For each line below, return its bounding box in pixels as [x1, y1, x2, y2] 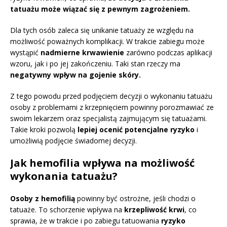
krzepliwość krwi [124, 205, 184, 215]
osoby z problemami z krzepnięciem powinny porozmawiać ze [10, 102, 214, 112]
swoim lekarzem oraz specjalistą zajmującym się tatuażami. [10, 113, 207, 124]
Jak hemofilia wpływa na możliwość [10, 156, 195, 170]
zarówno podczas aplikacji [124, 48, 212, 58]
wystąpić [10, 48, 41, 58]
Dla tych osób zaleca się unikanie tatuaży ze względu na [10, 25, 194, 35]
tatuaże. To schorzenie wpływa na [10, 205, 124, 215]
